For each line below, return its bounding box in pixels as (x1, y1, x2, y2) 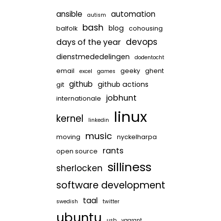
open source (56, 147, 98, 155)
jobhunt (106, 92, 137, 104)
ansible (56, 9, 82, 19)
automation (110, 9, 155, 19)
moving (56, 133, 80, 141)
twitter (102, 198, 119, 205)
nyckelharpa (116, 133, 157, 141)
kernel (56, 112, 83, 125)
